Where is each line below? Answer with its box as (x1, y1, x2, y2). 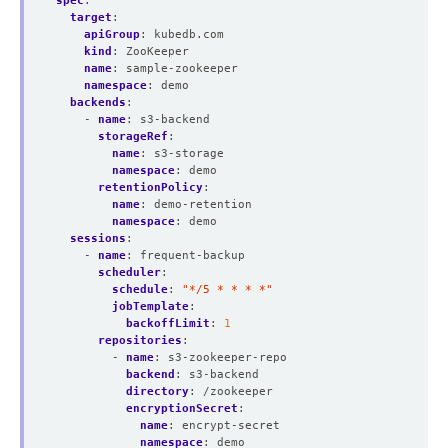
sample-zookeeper (126, 61, 238, 75)
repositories (98, 333, 182, 347)
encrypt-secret (182, 418, 280, 432)
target (70, 10, 112, 24)
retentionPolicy (98, 180, 203, 194)
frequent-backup (140, 248, 245, 262)
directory (126, 384, 189, 398)
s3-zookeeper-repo (168, 350, 287, 364)
